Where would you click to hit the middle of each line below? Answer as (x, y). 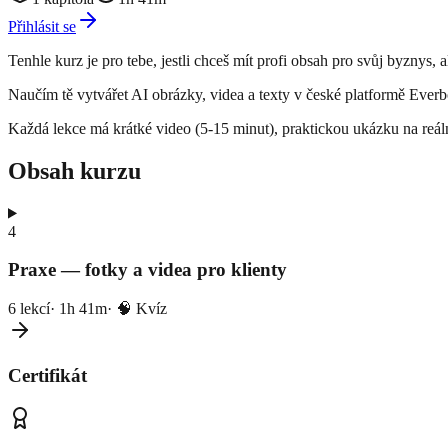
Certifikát (47, 375)
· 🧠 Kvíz (137, 309)
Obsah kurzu (74, 170)
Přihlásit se (42, 26)
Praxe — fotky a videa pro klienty (147, 270)
